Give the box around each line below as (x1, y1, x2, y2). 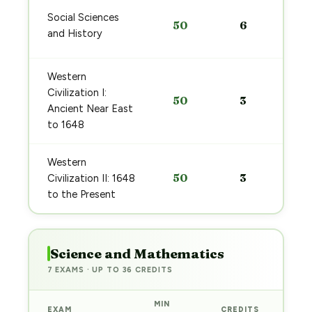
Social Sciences (47, 11, 119, 24)
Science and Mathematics (49, 245, 224, 262)
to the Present (47, 188, 116, 201)
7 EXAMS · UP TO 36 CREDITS (47, 265, 173, 274)
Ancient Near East (47, 102, 133, 115)
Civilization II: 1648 (47, 172, 135, 185)
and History (47, 27, 102, 40)
